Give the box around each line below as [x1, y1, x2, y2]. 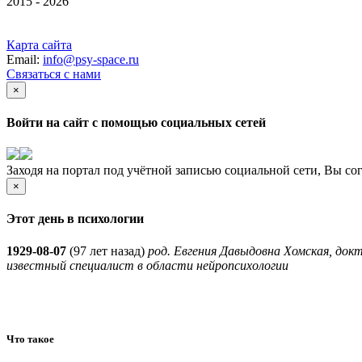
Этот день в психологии [6, 212, 144, 226]
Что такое [6, 332, 54, 345]
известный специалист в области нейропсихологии [6, 258, 288, 272]
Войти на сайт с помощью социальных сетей [6, 115, 266, 129]
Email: [6, 52, 43, 66]
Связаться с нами [6, 66, 101, 81]
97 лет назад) [74, 243, 148, 258]
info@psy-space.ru [43, 52, 139, 66]
